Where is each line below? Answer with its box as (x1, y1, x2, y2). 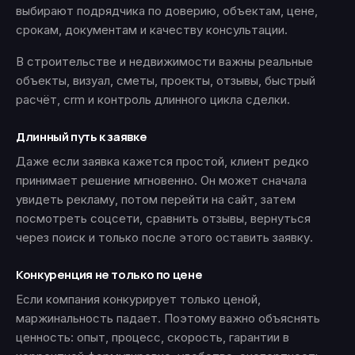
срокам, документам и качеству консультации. (16, 22, 288, 37)
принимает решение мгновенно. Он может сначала (16, 173, 307, 188)
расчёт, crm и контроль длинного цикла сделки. (16, 92, 290, 107)
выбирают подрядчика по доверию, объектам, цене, (16, 3, 318, 18)
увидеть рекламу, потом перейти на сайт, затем (16, 192, 296, 207)
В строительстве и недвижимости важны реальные (16, 54, 313, 69)
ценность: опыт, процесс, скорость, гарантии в (16, 330, 289, 345)
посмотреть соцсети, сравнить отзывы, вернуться (16, 211, 311, 226)
